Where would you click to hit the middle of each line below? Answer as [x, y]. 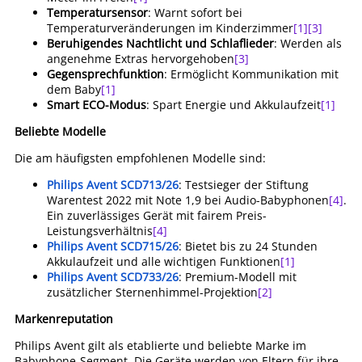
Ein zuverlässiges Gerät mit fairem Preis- [157, 215]
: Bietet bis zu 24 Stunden [248, 246]
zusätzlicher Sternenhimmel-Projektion [152, 292]
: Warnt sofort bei [195, 13]
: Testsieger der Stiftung [244, 185]
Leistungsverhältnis [100, 231]
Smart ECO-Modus [97, 105]
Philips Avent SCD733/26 [113, 277]
